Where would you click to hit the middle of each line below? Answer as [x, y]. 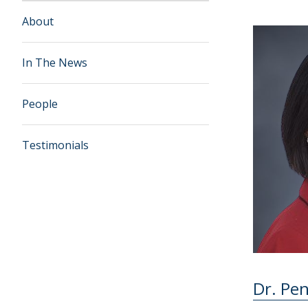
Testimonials [55, 145]
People [40, 104]
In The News [55, 63]
